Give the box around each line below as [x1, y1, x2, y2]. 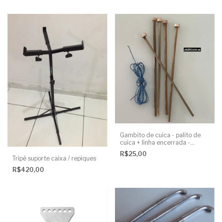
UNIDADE [119, 146, 146, 154]
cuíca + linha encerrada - [119, 138, 190, 146]
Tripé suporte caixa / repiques [12, 155, 96, 163]
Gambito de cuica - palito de [119, 131, 201, 139]
